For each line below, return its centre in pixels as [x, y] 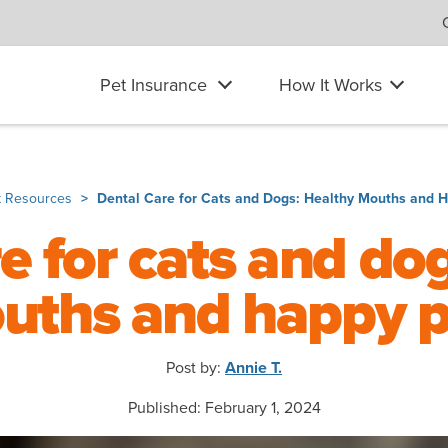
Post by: [195, 368]
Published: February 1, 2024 [224, 408]
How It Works [330, 85]
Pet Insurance [153, 85]
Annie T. [253, 368]
